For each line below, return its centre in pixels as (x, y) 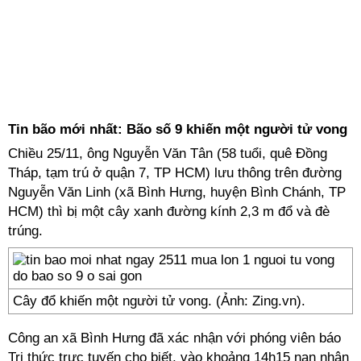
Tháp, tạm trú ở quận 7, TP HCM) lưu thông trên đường (175, 173)
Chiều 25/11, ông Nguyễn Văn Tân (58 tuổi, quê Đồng (168, 154)
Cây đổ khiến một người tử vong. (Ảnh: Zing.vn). (159, 301)
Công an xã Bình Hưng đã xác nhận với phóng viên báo (174, 338)
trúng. (25, 231)
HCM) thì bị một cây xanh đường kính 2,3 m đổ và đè (169, 212)
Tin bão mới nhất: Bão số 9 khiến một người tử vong (178, 129)
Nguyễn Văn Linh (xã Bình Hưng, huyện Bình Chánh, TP (177, 192)
